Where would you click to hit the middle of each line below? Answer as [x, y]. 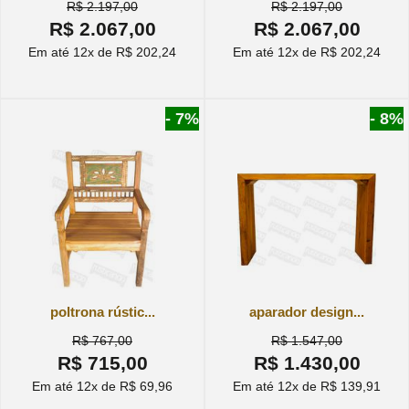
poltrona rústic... [102, 311]
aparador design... [307, 311]
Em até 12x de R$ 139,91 [307, 386]
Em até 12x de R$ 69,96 [102, 386]
